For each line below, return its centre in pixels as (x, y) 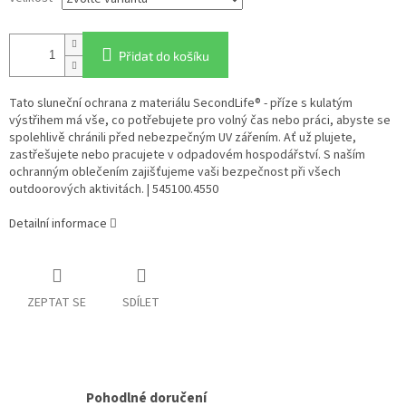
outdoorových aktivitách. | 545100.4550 (114, 190)
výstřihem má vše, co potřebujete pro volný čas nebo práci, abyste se (200, 121)
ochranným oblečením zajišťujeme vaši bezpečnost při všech (175, 173)
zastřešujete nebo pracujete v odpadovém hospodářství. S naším (187, 155)
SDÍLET (141, 303)
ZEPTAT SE (57, 303)
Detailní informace (58, 224)
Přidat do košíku (164, 56)
